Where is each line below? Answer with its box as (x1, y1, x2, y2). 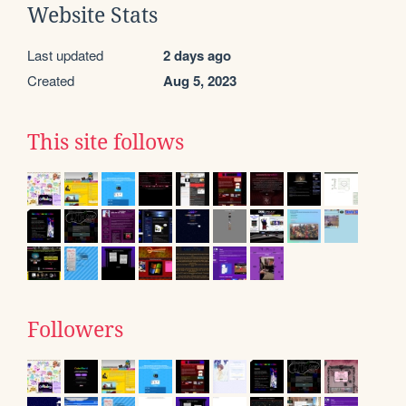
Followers (27, 317, 123, 342)
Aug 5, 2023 (163, 70, 237, 91)
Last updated (27, 44, 103, 64)
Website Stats (27, 3, 158, 27)
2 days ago (163, 44, 231, 65)
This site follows (27, 130, 184, 154)
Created (27, 70, 74, 90)
